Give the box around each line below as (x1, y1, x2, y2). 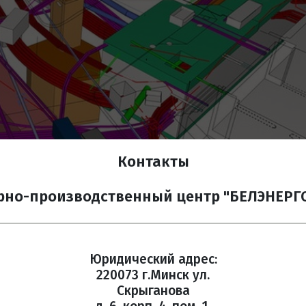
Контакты (117, 152, 189, 171)
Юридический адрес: (89, 251, 217, 267)
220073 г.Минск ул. (96, 266, 210, 283)
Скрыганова (116, 282, 190, 298)
